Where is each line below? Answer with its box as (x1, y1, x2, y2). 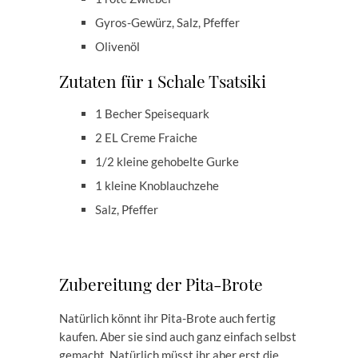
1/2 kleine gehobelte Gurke (95, 154, 239, 169)
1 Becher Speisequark (95, 106, 209, 121)
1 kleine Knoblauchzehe (95, 178, 219, 193)
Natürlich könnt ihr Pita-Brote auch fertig (59, 311, 276, 325)
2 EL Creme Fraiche (95, 130, 197, 145)
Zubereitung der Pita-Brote (59, 272, 263, 295)
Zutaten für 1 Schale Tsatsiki (59, 70, 266, 92)
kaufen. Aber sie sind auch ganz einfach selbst (59, 329, 296, 344)
